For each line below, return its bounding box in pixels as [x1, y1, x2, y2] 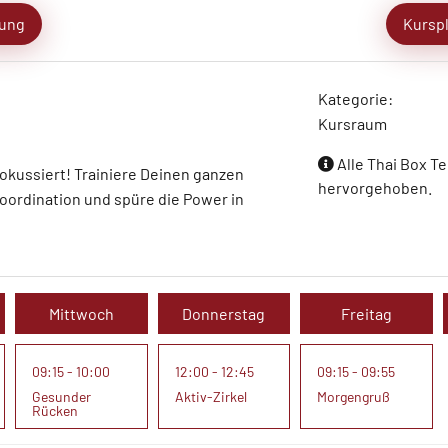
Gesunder [31, 388, 91, 405]
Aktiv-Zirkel [174, 388, 247, 405]
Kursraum [318, 114, 388, 133]
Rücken [31, 402, 78, 419]
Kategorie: [318, 89, 394, 108]
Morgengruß [317, 388, 391, 405]
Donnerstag [182, 304, 266, 323]
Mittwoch [48, 304, 114, 323]
